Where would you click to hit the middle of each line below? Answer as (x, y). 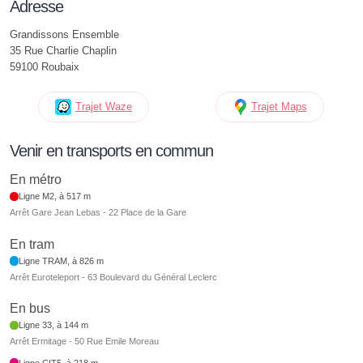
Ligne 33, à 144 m (54, 325)
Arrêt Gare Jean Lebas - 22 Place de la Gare (98, 213)
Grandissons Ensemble (64, 34)
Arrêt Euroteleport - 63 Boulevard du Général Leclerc (113, 277)
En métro (36, 180)
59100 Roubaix (45, 67)
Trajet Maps (279, 107)
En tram (32, 244)
